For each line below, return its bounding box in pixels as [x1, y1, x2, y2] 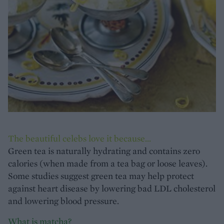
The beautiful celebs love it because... [8, 132, 151, 144]
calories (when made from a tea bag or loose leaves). [8, 157, 207, 169]
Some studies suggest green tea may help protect [8, 170, 194, 181]
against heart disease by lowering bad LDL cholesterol [8, 182, 215, 194]
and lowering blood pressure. [8, 195, 119, 206]
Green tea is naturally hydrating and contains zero [8, 145, 200, 156]
